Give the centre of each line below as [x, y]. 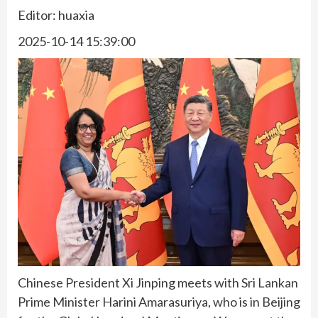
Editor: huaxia [56, 15]
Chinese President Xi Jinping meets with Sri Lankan [158, 283]
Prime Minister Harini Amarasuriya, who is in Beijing [159, 302]
